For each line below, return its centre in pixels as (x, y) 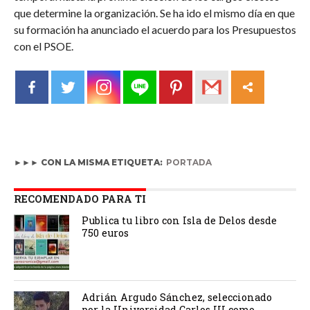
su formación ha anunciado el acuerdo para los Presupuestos (155, 29)
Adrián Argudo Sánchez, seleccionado (177, 297)
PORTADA (189, 162)
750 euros (106, 233)
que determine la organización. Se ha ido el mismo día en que (154, 13)
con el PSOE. (43, 46)
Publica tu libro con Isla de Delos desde (180, 220)
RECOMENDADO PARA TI (80, 199)
